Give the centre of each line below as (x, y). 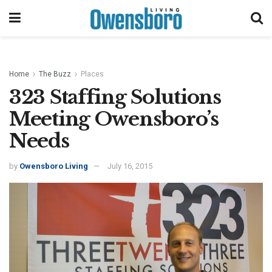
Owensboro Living (54, 166)
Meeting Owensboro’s (114, 119)
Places (92, 74)
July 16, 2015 (130, 166)
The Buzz (55, 74)
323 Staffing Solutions (115, 97)
